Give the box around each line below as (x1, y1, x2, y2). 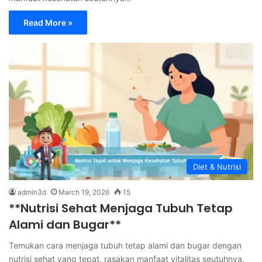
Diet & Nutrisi (193, 162, 241, 172)
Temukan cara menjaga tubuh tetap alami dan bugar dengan (9, 240, 242, 251)
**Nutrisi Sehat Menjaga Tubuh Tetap (9, 200, 233, 217)
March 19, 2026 (58, 188, 109, 197)
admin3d (18, 188, 46, 197)
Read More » (23, 17, 73, 27)
